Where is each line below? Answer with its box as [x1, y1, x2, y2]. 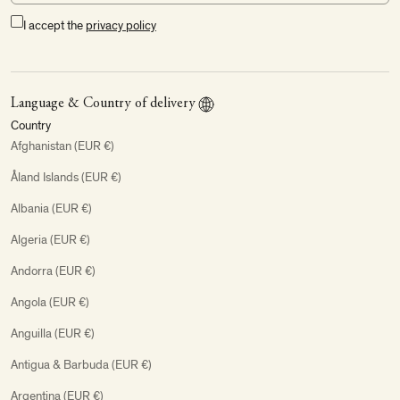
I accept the [23, 17, 86, 33]
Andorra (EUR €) [11, 262, 96, 279]
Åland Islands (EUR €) [11, 169, 121, 185]
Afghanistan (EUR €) [11, 137, 114, 154]
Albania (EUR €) [11, 200, 92, 216]
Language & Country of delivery [11, 96, 196, 112]
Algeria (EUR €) [11, 231, 90, 247]
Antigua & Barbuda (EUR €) [11, 356, 152, 372]
